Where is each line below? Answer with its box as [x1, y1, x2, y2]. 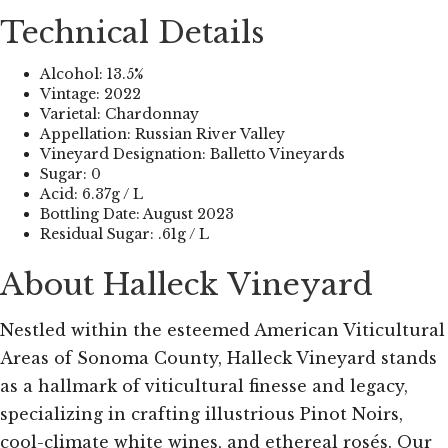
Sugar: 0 [40, 165, 101, 184]
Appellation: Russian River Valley [40, 125, 285, 144]
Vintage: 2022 [40, 85, 141, 104]
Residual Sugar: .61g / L [40, 225, 209, 244]
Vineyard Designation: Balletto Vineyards [40, 145, 345, 164]
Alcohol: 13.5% [40, 65, 144, 84]
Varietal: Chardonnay [40, 105, 199, 124]
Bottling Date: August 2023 [40, 205, 234, 224]
